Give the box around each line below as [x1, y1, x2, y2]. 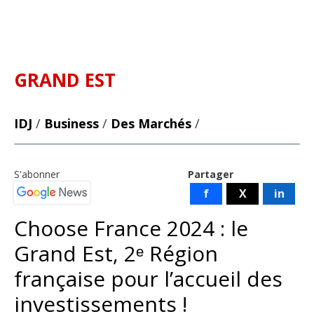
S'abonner [14, 168, 60, 181]
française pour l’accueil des [14, 264, 282, 293]
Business [44, 115, 99, 132]
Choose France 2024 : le [14, 214, 248, 243]
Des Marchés [111, 115, 191, 132]
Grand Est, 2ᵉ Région [14, 239, 218, 268]
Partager [188, 168, 233, 181]
